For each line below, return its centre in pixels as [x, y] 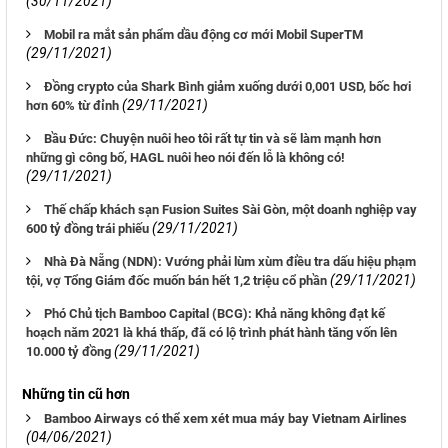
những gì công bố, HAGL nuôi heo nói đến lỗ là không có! [185, 158]
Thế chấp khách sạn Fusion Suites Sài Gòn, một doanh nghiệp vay [230, 210]
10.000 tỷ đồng [68, 352]
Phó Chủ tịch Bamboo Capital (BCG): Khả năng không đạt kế [214, 314]
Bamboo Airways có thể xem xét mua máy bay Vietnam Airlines [225, 419]
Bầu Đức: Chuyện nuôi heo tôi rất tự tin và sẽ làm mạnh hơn [212, 139]
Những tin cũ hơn [76, 394]
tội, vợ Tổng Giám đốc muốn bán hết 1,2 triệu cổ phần [176, 281]
